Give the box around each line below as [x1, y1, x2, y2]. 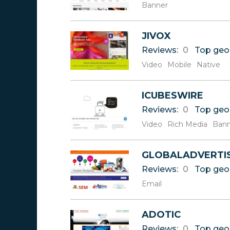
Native [197, 60, 220, 69]
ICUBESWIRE [142, 90, 203, 101]
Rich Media [167, 120, 207, 129]
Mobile [167, 60, 191, 69]
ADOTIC [142, 209, 181, 220]
